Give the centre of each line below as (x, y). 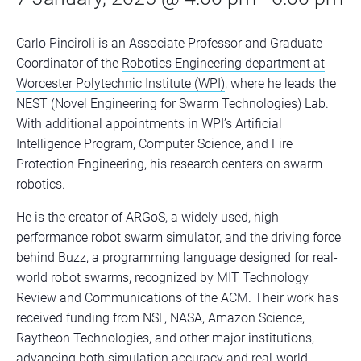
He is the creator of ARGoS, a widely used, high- (149, 217)
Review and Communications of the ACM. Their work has (177, 298)
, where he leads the (280, 83)
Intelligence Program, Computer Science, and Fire (154, 144)
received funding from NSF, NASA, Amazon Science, (160, 318)
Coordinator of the (69, 63)
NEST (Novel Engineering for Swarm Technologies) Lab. (172, 104)
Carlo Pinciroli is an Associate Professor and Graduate (169, 43)
